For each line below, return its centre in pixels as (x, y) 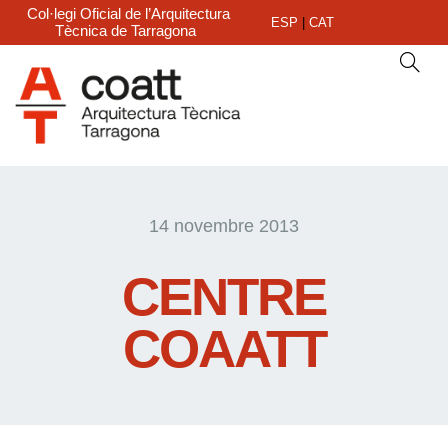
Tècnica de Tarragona (125, 30)
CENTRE (224, 296)
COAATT (224, 348)
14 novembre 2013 (224, 225)
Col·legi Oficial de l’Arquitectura (128, 13)
